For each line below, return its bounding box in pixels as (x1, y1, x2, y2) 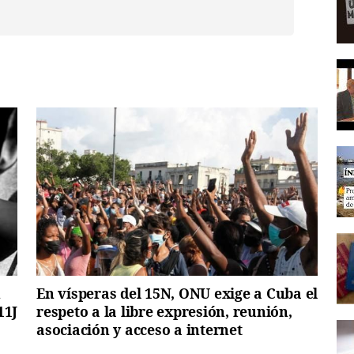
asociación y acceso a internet (36, 320, 243, 340)
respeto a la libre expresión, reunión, (36, 302, 292, 322)
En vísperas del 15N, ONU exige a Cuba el (36, 284, 318, 303)
